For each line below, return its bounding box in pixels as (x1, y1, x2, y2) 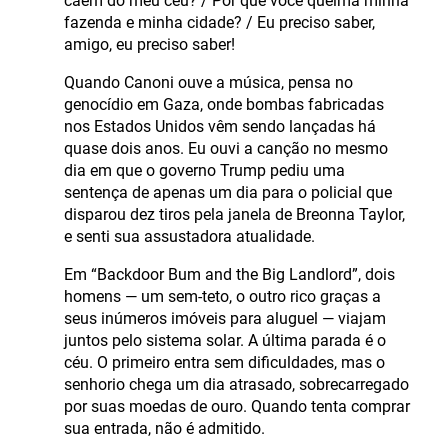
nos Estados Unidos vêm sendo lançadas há (64, 116, 376, 136)
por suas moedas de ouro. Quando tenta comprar (64, 396, 410, 416)
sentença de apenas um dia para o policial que (64, 182, 392, 202)
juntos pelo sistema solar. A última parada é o (64, 330, 386, 350)
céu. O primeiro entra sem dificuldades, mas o (64, 352, 385, 372)
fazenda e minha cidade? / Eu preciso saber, (64, 12, 375, 32)
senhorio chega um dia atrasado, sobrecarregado (64, 374, 409, 394)
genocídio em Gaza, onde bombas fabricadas (64, 94, 384, 114)
